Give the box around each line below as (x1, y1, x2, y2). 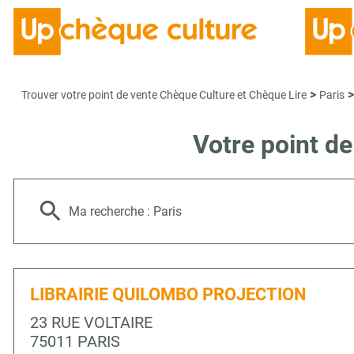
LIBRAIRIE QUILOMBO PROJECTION (30, 284, 307, 304)
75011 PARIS (30, 332, 120, 351)
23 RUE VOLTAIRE (30, 313, 153, 332)
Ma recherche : (69, 204, 153, 219)
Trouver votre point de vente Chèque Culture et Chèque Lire (21, 88, 307, 101)
